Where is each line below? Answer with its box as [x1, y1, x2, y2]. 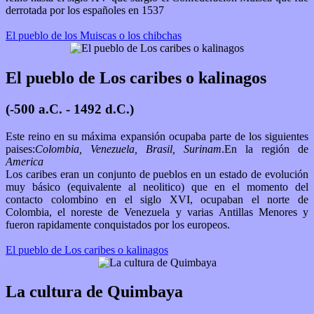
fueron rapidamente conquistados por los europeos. [6, 218, 233, 231]
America [6, 155, 43, 168]
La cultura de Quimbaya [6, 282, 183, 301]
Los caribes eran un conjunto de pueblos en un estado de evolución [6, 168, 308, 180]
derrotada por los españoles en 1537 [6, 4, 167, 16]
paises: [6, 142, 35, 155]
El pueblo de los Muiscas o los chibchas [6, 29, 182, 41]
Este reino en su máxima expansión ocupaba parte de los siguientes [6, 130, 308, 142]
